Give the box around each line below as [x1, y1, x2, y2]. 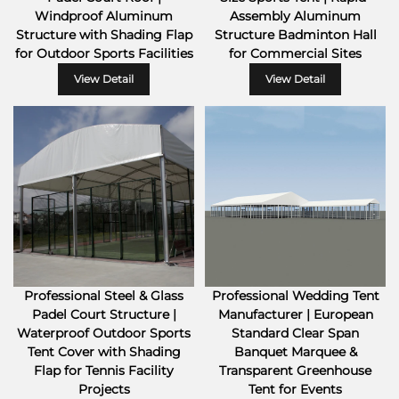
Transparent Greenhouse [219, 362, 371, 379]
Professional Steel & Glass [24, 288, 183, 304]
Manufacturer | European [217, 306, 373, 322]
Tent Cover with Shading [27, 344, 181, 360]
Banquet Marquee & [233, 344, 357, 360]
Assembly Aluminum [230, 8, 361, 24]
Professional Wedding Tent [211, 288, 379, 304]
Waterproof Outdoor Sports [17, 325, 191, 341]
